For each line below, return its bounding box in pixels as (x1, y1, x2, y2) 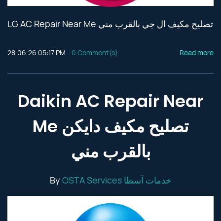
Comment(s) (76, 48, 118, 57)
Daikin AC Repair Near (18, 89, 203, 113)
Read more (180, 48, 214, 57)
